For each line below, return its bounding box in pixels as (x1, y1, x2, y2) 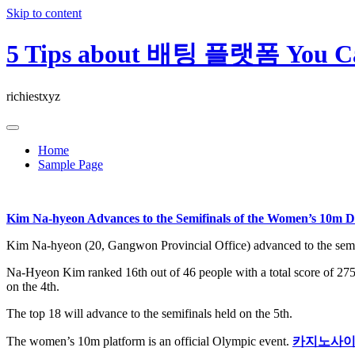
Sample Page (38, 157, 103, 171)
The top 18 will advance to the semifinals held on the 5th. (6, 306, 292, 320)
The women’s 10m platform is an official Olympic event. (6, 334, 292, 348)
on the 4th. (6, 279, 59, 293)
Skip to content (6, 6, 82, 20)
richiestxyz (6, 89, 60, 103)
